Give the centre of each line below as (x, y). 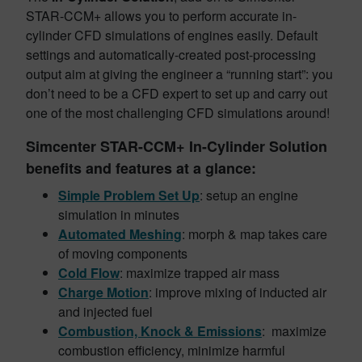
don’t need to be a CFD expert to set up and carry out (177, 93)
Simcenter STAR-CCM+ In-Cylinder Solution (177, 146)
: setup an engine (249, 195)
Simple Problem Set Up (129, 195)
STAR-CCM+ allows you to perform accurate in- (161, 16)
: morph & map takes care (255, 234)
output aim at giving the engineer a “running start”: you (179, 74)
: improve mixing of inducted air (238, 292)
